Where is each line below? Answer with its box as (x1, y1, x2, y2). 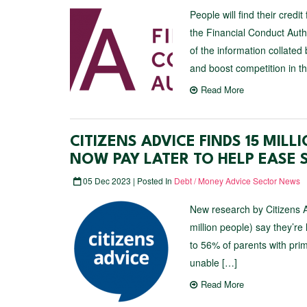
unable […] (190, 256, 237, 269)
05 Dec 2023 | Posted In (81, 175, 174, 186)
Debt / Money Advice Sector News (174, 175, 300, 186)
